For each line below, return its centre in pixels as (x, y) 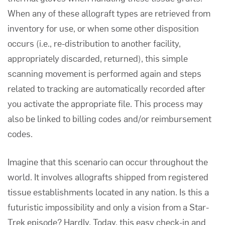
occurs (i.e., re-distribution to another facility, (94, 43)
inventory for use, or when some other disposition (103, 28)
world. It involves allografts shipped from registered (108, 177)
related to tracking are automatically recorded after (106, 88)
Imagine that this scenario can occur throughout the (108, 161)
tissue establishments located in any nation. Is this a (108, 192)
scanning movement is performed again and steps (104, 73)
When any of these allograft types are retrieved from (109, 13)
